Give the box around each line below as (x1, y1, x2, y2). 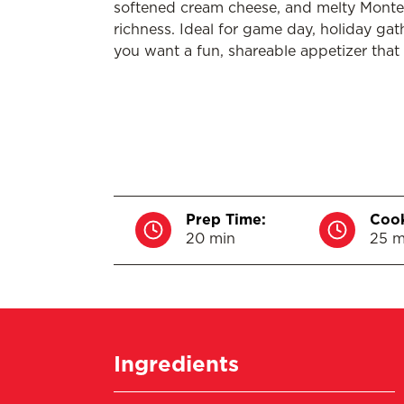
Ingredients (114, 350, 239, 377)
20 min (186, 229, 235, 247)
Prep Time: (186, 210, 266, 228)
